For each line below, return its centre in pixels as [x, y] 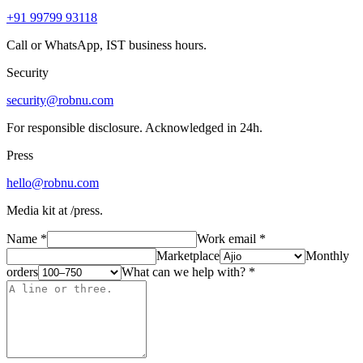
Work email [226, 238]
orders [22, 271]
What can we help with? [184, 271]
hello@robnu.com [53, 182]
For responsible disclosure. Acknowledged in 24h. [135, 127]
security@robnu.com [60, 100]
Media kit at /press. [55, 210]
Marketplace [188, 255]
